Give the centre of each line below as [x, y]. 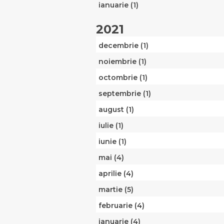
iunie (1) [112, 142]
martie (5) [116, 190]
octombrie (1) [123, 78]
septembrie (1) [125, 94]
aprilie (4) [116, 174]
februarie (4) [121, 206]
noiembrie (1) [122, 62]
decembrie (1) [123, 46]
